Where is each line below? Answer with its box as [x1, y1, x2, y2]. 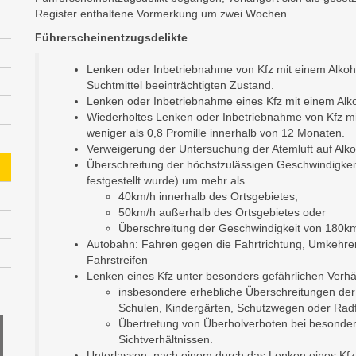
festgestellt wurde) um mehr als [87, 174, 245, 187]
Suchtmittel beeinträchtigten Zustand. [87, 79, 274, 91]
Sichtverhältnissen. [118, 333, 213, 346]
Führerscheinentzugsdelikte [35, 31, 188, 44]
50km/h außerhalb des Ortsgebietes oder [118, 206, 326, 219]
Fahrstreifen [87, 253, 148, 266]
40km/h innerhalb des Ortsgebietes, [118, 190, 298, 203]
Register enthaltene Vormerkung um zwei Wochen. [35, 7, 290, 20]
